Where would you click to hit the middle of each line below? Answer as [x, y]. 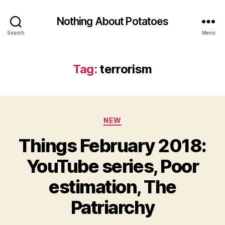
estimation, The [113, 187]
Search [16, 32]
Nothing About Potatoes [113, 21]
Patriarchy [113, 207]
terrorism [126, 69]
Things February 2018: [113, 145]
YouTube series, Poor [113, 166]
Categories [134, 118]
